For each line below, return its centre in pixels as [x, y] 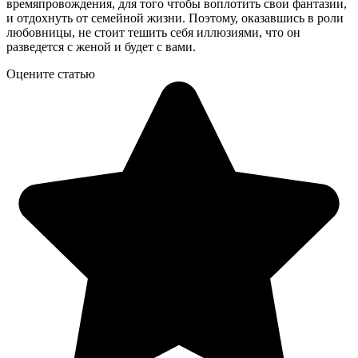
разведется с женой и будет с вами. [101, 46]
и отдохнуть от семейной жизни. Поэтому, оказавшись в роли [175, 18]
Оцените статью [51, 74]
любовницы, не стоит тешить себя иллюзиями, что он [153, 32]
